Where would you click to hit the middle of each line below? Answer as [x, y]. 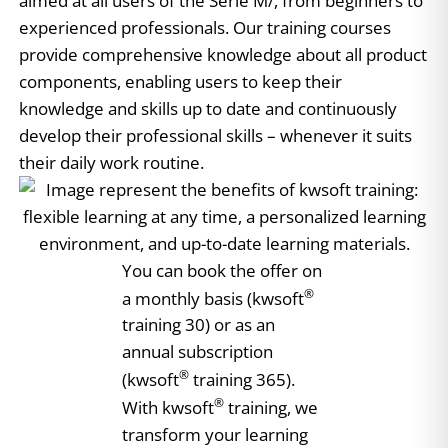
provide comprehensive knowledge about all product [223, 54]
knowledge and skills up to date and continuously [208, 108]
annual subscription [197, 352]
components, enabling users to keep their [180, 81]
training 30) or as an [198, 325]
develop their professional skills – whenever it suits [215, 135]
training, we [270, 407]
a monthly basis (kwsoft [212, 298]
